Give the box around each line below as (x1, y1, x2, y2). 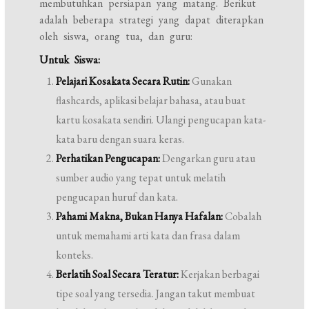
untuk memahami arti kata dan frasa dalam (56, 228, 241, 243)
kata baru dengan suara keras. (56, 132, 185, 146)
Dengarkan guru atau (160, 151, 256, 166)
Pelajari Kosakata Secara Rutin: (56, 74, 190, 88)
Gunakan (190, 74, 232, 88)
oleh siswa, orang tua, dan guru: (39, 29, 193, 43)
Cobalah (223, 209, 262, 223)
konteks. (56, 248, 94, 262)
